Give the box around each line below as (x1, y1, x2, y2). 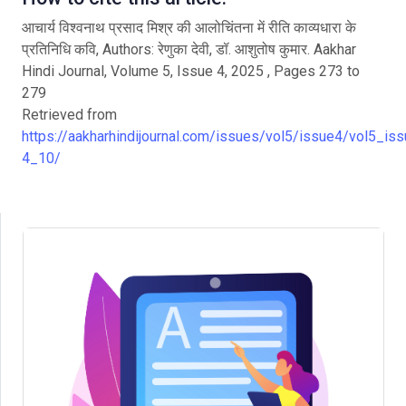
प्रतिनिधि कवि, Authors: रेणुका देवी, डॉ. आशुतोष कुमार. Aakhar (22, 41, 356, 58)
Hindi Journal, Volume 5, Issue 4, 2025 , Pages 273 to (22, 63, 360, 80)
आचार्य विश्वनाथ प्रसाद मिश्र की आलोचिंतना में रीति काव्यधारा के (22, 19, 356, 36)
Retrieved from (22, 106, 117, 123)
